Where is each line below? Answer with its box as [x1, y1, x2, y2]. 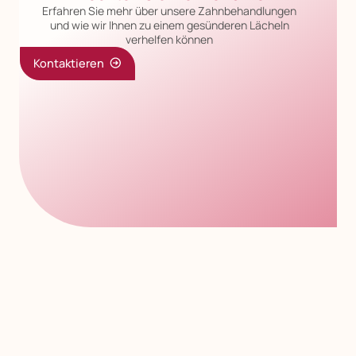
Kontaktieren [33, 55, 104, 71]
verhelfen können [126, 32, 213, 48]
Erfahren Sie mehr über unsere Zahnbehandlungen [42, 3, 296, 19]
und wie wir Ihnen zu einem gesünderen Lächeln [49, 17, 289, 33]
